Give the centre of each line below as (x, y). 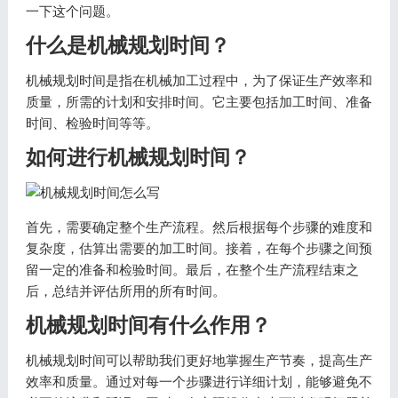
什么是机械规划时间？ (127, 46)
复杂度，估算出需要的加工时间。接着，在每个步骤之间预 (199, 248)
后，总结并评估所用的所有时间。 (125, 291)
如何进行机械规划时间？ (138, 158)
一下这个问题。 (72, 11)
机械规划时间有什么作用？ (148, 326)
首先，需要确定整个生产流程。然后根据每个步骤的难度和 (199, 227)
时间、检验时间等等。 (92, 123)
